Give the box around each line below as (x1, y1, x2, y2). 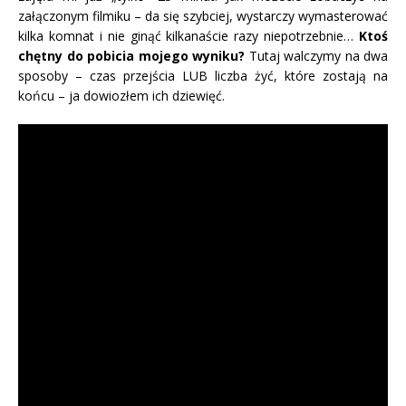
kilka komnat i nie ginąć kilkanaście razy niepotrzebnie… (18, 27, 359, 45)
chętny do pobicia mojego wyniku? (18, 47, 245, 65)
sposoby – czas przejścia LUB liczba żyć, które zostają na (18, 67, 388, 85)
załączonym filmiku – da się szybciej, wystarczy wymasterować (18, 7, 388, 25)
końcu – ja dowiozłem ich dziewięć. (18, 87, 225, 105)
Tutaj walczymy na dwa (245, 47, 388, 65)
